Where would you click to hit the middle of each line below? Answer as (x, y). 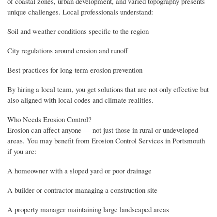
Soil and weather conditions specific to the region (78, 31)
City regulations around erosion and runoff (68, 50)
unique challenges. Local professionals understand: (80, 11)
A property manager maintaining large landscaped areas (88, 209)
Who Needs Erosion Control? (49, 119)
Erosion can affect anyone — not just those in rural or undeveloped (103, 130)
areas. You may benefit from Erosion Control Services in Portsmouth (106, 140)
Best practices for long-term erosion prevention (75, 70)
